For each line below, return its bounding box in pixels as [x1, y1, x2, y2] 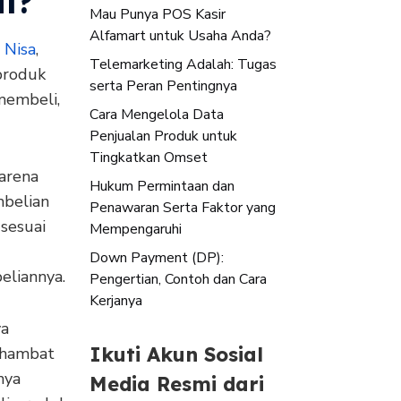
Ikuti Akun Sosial [90, 341, 263, 367]
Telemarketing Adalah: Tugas [90, 54, 277, 74]
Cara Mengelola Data [90, 104, 224, 124]
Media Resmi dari [90, 371, 264, 397]
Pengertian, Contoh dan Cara [90, 269, 267, 289]
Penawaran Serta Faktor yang [90, 197, 276, 218]
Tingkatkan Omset [90, 147, 208, 167]
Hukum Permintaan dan [90, 175, 235, 196]
